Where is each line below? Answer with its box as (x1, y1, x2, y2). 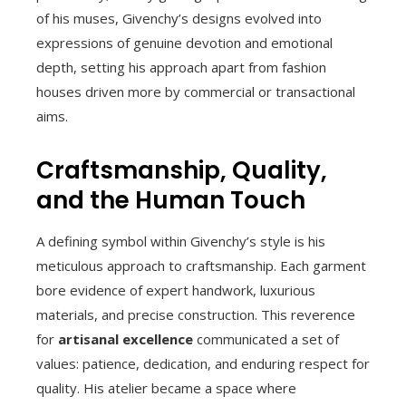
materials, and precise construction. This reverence (36, 305, 355, 324)
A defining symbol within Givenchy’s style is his (36, 232, 325, 250)
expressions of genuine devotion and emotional (36, 34, 333, 52)
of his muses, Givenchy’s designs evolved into (36, 9, 322, 27)
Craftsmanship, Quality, (36, 154, 327, 187)
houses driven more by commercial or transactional (36, 82, 355, 101)
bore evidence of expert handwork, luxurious (36, 281, 315, 299)
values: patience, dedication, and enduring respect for (36, 354, 370, 372)
